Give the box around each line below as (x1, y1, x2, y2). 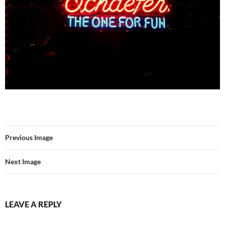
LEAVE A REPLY (5, 199, 62, 209)
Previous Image (5, 133, 53, 142)
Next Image (5, 157, 41, 166)
